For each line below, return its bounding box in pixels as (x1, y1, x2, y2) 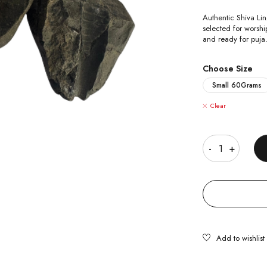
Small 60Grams (212, 79, 262, 91)
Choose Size (203, 62, 253, 74)
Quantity (203, 119, 235, 132)
